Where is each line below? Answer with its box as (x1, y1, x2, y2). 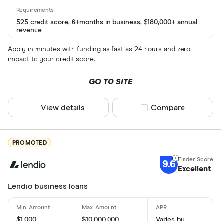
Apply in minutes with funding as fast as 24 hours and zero (8, 46, 190, 53)
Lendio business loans (8, 182, 88, 190)
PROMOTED (12, 140, 47, 146)
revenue (16, 27, 42, 34)
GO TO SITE (88, 78, 132, 86)
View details (41, 104, 85, 112)
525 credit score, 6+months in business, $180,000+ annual (16, 19, 197, 26)
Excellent (177, 164, 211, 173)
